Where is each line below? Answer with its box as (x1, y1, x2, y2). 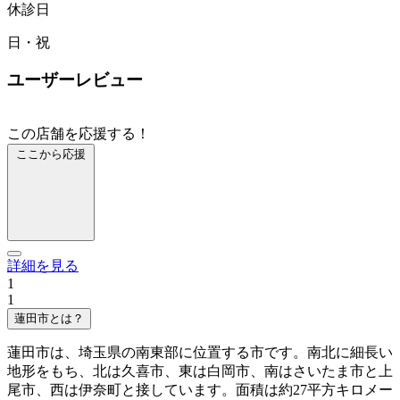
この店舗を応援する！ (7, 126, 150, 141)
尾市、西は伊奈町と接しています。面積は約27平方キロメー (7, 382, 393, 397)
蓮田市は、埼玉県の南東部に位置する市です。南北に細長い (7, 345, 393, 360)
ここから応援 (16, 147, 86, 161)
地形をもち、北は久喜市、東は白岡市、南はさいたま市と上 (7, 363, 393, 379)
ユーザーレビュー (7, 71, 143, 90)
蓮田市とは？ (14, 312, 84, 325)
